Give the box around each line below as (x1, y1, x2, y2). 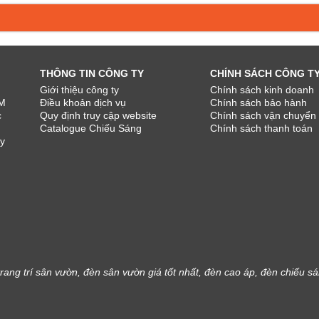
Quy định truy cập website (40, 109, 157, 121)
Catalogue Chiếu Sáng (40, 122, 142, 134)
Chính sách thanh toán (209, 122, 313, 134)
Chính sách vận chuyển (209, 109, 316, 121)
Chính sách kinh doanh (209, 83, 314, 95)
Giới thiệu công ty (40, 83, 120, 95)
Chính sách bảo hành (209, 96, 307, 108)
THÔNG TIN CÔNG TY (40, 67, 145, 79)
